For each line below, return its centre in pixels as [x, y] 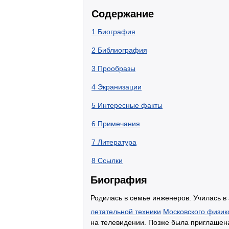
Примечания [119, 124]
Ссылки [110, 161]
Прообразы [117, 68]
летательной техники [126, 211]
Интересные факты [130, 105]
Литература [117, 142]
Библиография [122, 50]
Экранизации [120, 87]
